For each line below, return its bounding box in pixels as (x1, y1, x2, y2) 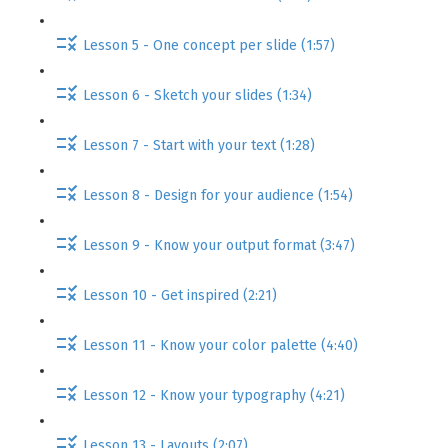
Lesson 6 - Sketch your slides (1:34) (83, 86, 312, 104)
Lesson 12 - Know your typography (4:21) (83, 386, 345, 404)
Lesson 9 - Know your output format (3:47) (83, 236, 355, 254)
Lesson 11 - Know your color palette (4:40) (83, 336, 358, 354)
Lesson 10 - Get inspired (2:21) (83, 286, 277, 304)
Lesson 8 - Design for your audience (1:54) (83, 186, 353, 204)
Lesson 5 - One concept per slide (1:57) (83, 36, 335, 54)
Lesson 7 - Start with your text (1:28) (83, 136, 315, 154)
